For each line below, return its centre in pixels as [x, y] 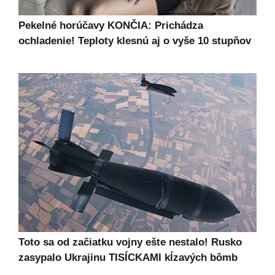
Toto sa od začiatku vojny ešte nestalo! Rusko [130, 242]
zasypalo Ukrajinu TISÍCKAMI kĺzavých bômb [128, 257]
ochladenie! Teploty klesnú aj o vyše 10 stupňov [135, 41]
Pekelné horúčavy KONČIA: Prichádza [111, 26]
